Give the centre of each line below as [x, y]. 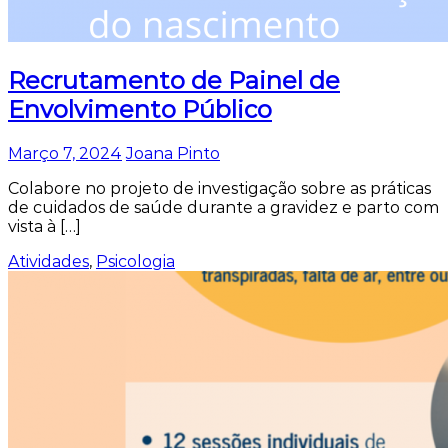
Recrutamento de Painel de [174, 81]
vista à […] [44, 227]
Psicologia [135, 262]
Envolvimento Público [140, 110]
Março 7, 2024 [65, 154]
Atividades [48, 262]
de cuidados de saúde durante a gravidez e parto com [223, 208]
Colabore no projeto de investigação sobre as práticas [219, 189]
